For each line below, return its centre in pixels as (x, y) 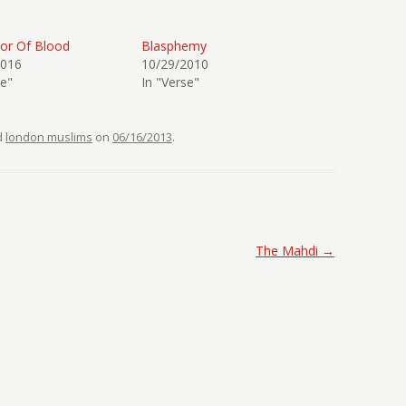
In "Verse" (171, 82)
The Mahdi (288, 251)
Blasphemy (174, 46)
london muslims (49, 137)
